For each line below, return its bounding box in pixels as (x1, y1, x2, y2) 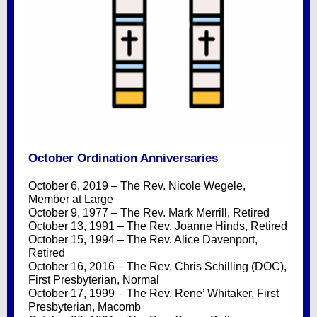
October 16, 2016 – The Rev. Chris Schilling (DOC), (28, 260, 287, 272)
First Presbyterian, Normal (28, 274, 162, 286)
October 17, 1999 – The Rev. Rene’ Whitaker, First (28, 287, 279, 299)
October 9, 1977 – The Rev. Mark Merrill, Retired (28, 207, 270, 219)
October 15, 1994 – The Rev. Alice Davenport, (28, 234, 258, 246)
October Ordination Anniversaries (28, 151, 218, 165)
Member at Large (28, 193, 113, 205)
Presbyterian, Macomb (28, 301, 141, 313)
